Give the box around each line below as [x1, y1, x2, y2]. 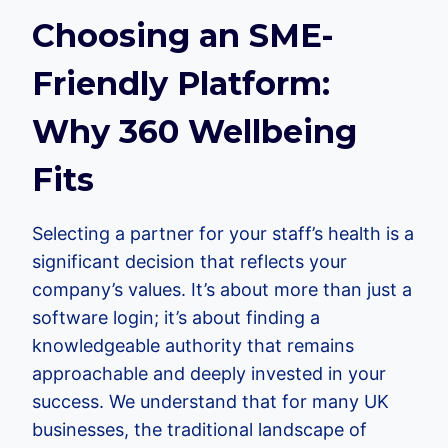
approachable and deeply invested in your [32, 363, 386, 384]
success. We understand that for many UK [32, 391, 389, 412]
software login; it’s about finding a [32, 307, 320, 328]
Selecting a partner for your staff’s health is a [32, 223, 414, 244]
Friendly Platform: [32, 64, 330, 103]
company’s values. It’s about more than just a [32, 279, 412, 300]
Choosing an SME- [32, 16, 334, 55]
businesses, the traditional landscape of [32, 419, 367, 440]
